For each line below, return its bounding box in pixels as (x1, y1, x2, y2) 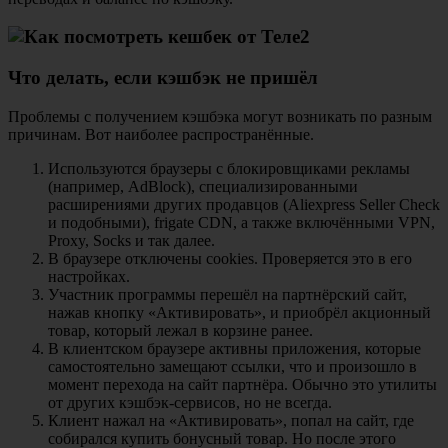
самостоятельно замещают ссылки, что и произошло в (48, 357, 417, 375)
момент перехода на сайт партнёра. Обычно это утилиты (48, 375, 437, 393)
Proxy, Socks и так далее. (48, 231, 215, 249)
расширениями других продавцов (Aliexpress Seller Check (48, 195, 440, 213)
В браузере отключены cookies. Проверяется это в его (48, 249, 412, 267)
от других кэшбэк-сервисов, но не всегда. (48, 393, 332, 411)
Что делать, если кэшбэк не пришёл (8, 67, 318, 89)
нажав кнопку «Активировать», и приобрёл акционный (48, 303, 431, 321)
